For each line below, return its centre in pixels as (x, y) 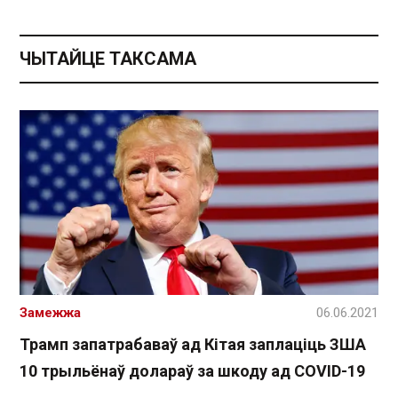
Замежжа (50, 313)
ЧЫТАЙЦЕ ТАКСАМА (108, 58)
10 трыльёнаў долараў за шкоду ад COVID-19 (192, 371)
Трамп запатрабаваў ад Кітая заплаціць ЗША (193, 345)
